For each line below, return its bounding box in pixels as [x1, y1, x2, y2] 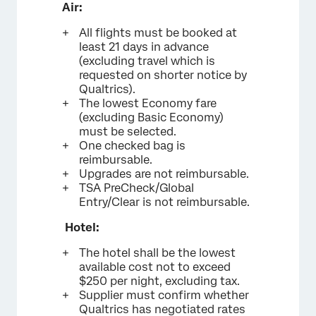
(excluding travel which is [79, 54, 215, 68]
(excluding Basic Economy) [79, 111, 224, 124]
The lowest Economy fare [79, 97, 217, 110]
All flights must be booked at [79, 26, 237, 39]
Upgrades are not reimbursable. [79, 167, 249, 181]
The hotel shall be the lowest [79, 246, 236, 260]
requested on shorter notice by [79, 68, 247, 82]
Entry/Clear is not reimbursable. [79, 195, 250, 209]
